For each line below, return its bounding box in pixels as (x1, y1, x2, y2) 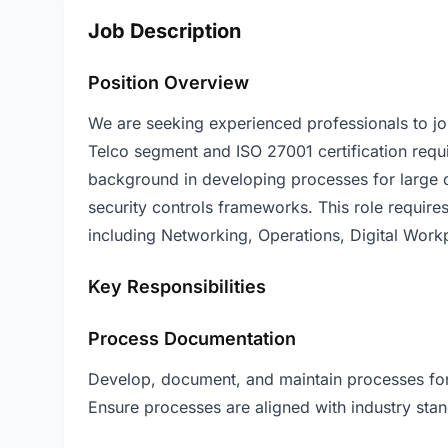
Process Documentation (88, 328, 296, 349)
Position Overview (88, 72, 249, 93)
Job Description (88, 19, 241, 43)
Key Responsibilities (88, 276, 266, 297)
